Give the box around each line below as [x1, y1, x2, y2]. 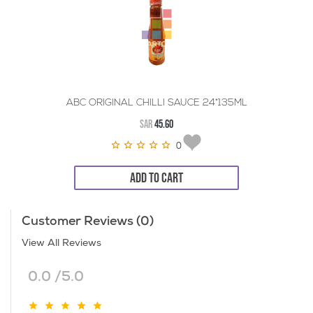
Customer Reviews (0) [22, 216, 154, 229]
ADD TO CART [161, 170, 183, 187]
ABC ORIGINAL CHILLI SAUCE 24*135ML [66, 98, 247, 109]
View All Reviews [22, 239, 101, 249]
